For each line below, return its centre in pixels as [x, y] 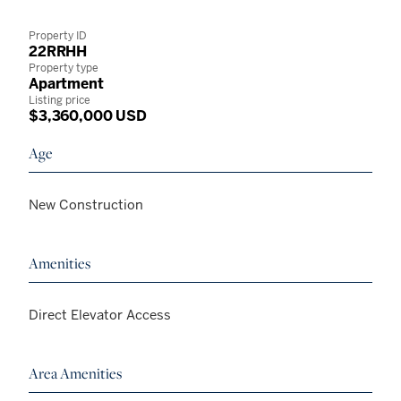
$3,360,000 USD [88, 116]
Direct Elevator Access [100, 315]
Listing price [60, 101]
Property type [64, 68]
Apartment [66, 84]
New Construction [86, 205]
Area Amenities [75, 374]
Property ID [58, 36]
